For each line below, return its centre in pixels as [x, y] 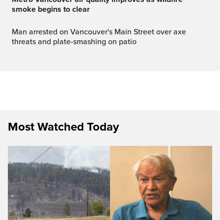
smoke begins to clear [51, 9]
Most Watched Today [63, 127]
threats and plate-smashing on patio [74, 41]
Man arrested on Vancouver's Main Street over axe [15, 32]
